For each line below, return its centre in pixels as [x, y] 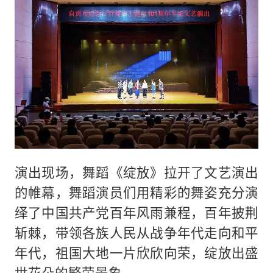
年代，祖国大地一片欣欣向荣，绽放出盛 [136, 252]
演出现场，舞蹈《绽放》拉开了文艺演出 [136, 172]
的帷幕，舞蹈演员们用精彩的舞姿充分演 [136, 192]
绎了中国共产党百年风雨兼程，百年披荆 [136, 212]
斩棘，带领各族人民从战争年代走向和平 [136, 232]
